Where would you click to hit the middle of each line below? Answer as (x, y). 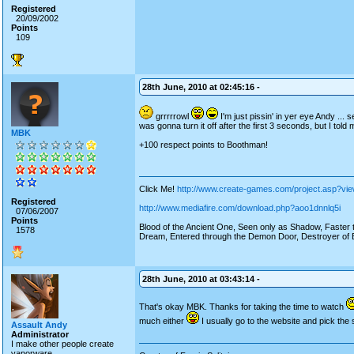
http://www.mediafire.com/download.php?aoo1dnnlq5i (240, 208)
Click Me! (158, 189)
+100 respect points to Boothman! (203, 145)
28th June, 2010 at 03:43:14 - (201, 279)
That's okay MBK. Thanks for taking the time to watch (243, 307)
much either (163, 321)
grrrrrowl (172, 116)
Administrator (40, 334)
